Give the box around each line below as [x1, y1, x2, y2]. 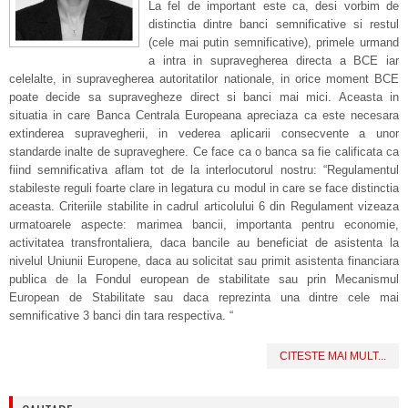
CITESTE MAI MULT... [280, 350, 386, 362]
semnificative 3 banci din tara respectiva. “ [9, 309, 233, 322]
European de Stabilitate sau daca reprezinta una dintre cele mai [9, 291, 399, 304]
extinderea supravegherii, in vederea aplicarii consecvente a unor [9, 127, 399, 140]
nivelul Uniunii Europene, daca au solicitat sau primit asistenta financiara [9, 254, 399, 268]
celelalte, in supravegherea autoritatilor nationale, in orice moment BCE [9, 72, 399, 86]
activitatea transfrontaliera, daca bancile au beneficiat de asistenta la [9, 236, 399, 250]
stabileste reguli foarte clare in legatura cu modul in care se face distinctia [9, 181, 399, 195]
